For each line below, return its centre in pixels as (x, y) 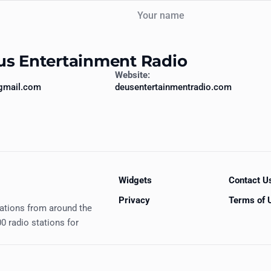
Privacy (134, 200)
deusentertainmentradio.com (173, 87)
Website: (132, 75)
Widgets (135, 180)
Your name (149, 7)
